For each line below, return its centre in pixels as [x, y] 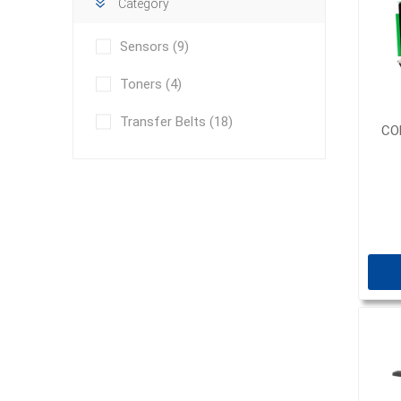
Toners [142, 84]
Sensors [146, 47]
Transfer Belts [164, 122]
